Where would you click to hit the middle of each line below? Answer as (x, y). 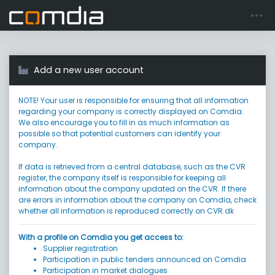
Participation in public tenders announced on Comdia (145, 259)
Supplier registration (80, 248)
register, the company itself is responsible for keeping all (122, 178)
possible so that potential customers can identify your (119, 134)
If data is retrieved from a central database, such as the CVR (132, 167)
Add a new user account (89, 70)
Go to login (117, 15)
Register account (199, 15)
